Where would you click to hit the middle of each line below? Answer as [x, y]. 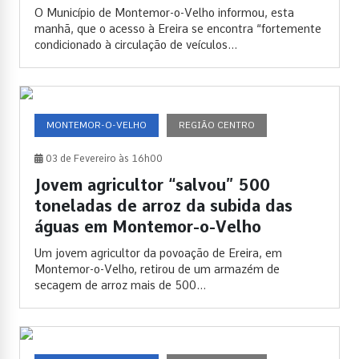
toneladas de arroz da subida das [163, 206]
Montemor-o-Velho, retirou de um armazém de [157, 270]
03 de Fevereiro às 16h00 [103, 159]
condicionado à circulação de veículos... [136, 45]
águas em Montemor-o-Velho [148, 227]
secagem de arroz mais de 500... [120, 286]
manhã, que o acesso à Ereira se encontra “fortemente [178, 29]
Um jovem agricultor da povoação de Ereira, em [158, 254]
